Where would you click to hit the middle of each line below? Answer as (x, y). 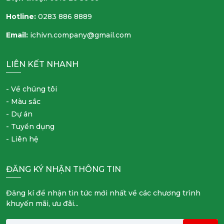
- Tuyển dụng (30, 126)
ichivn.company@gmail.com (79, 35)
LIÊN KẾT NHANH (42, 64)
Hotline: (21, 16)
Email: (17, 35)
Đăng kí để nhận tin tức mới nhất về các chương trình (103, 193)
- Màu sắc (23, 101)
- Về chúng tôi (31, 89)
